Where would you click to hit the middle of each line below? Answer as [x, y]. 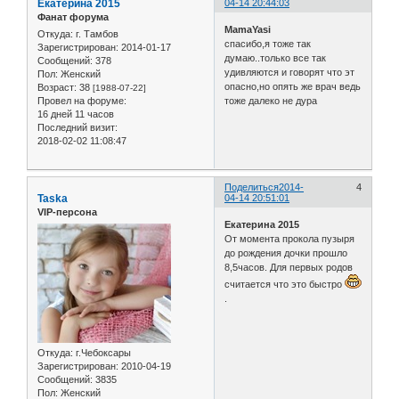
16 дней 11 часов [76, 114]
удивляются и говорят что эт [290, 72]
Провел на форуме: [82, 101]
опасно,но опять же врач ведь [293, 86]
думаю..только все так [276, 57]
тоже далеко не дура [271, 100]
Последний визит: [77, 128]
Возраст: [57, 88]
